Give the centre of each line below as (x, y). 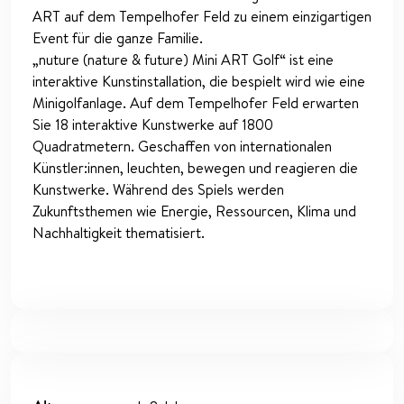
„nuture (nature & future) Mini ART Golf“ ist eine (183, 60)
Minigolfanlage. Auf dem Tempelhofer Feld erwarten (196, 103)
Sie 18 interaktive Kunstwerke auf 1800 (153, 125)
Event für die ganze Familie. (118, 38)
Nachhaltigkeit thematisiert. (119, 233)
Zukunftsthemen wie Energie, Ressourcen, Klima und (194, 211)
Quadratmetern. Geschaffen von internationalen (182, 147)
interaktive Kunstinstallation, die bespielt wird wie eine (199, 82)
